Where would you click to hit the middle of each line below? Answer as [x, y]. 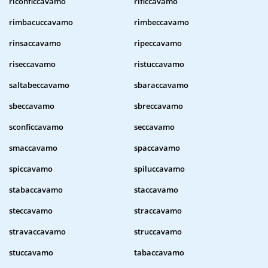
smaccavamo [33, 148]
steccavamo [31, 211]
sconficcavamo [36, 127]
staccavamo [156, 190]
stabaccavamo [36, 190]
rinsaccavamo [35, 43]
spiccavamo [31, 169]
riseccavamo [32, 64]
